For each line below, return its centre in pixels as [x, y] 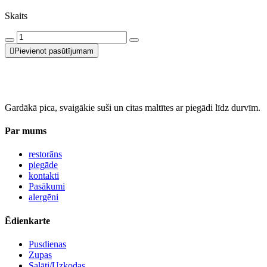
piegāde [43, 165]
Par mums [26, 131]
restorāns [45, 154]
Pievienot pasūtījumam [54, 51]
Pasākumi [47, 187]
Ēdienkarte [27, 221]
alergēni [44, 197]
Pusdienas [47, 244]
